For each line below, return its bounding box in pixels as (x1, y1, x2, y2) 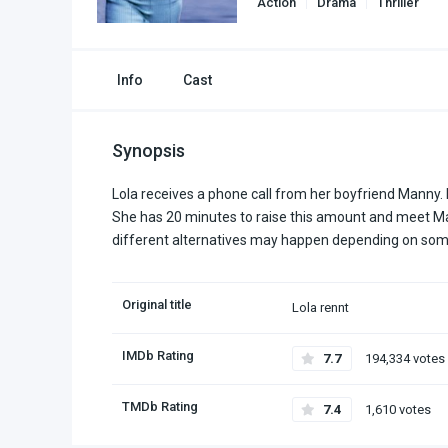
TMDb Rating (122, 399, 198, 414)
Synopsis (112, 140, 185, 161)
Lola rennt (292, 300, 349, 315)
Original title (122, 297, 192, 312)
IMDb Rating (122, 348, 194, 363)
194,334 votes (362, 351, 445, 366)
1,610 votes (362, 402, 431, 417)
